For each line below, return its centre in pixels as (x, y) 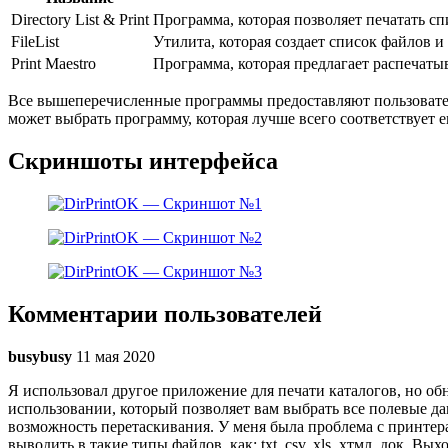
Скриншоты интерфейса (143, 161)
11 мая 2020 (115, 356)
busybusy (40, 356)
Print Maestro (53, 64)
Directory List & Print (80, 20)
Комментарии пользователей (165, 313)
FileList (35, 42)
